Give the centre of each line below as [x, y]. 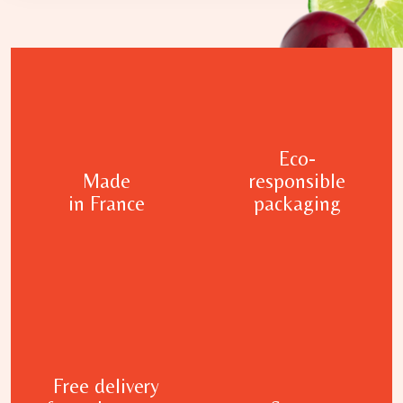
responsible [297, 181]
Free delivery [106, 386]
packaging [297, 204]
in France [106, 204]
